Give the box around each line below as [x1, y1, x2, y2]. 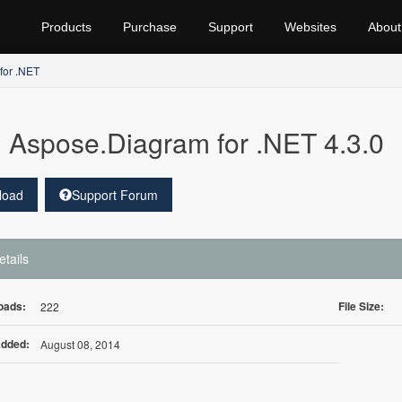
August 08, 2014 [39, 336, 120, 352]
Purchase [123, 20, 177, 34]
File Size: [338, 298, 385, 314]
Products [41, 20, 92, 34]
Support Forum [71, 186, 158, 204]
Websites [284, 20, 336, 34]
